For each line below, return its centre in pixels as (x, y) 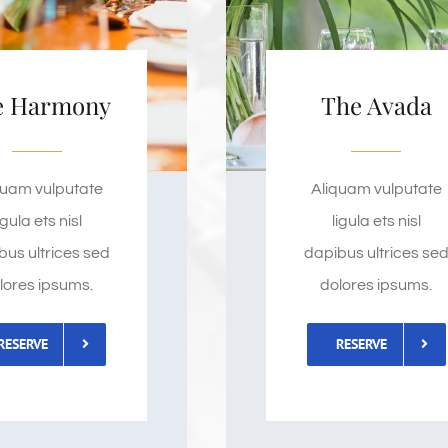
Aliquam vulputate (376, 188)
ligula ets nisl (376, 220)
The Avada (376, 104)
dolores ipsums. (376, 284)
